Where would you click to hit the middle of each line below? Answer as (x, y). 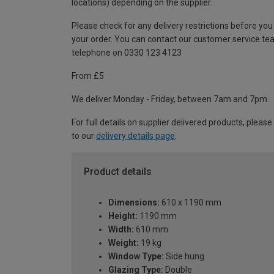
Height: (123, 216)
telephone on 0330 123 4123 (127, 53)
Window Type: (136, 256)
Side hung (184, 256)
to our (84, 136)
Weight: (124, 243)
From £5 (88, 76)
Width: (121, 229)
